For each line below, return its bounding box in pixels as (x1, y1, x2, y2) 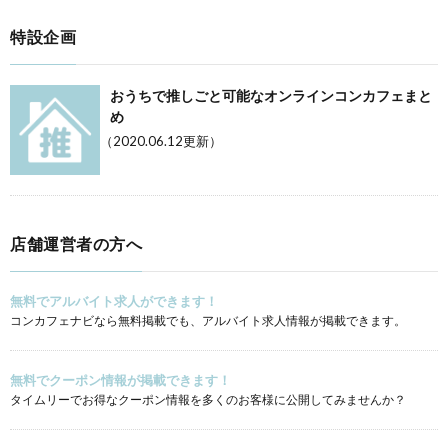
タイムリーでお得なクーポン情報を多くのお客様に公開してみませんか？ (10, 392, 406, 407)
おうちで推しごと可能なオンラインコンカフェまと (110, 87, 432, 105)
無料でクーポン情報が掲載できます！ (10, 372, 231, 389)
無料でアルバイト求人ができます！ (10, 293, 218, 310)
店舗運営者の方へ (10, 234, 142, 254)
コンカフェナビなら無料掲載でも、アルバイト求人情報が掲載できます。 (10, 313, 406, 328)
